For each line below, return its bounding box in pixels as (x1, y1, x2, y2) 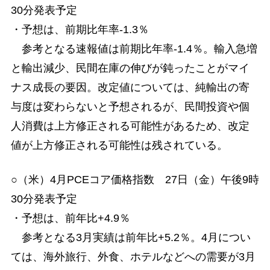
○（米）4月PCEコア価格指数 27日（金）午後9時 (10, 174, 259, 186)
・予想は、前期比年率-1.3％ (10, 23, 149, 36)
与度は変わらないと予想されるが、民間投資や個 (10, 100, 250, 113)
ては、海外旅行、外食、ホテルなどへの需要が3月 (10, 251, 256, 263)
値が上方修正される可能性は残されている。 (10, 139, 228, 151)
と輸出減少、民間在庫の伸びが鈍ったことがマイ (10, 61, 250, 74)
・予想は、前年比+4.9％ (10, 212, 130, 224)
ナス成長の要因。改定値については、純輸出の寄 (10, 81, 250, 93)
